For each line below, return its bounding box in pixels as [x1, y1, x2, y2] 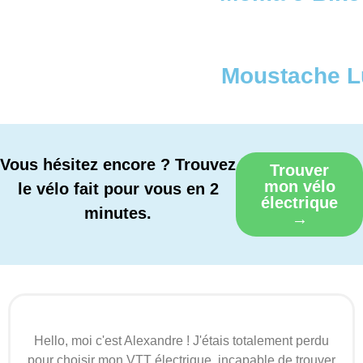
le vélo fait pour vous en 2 [17, 180, 219, 199]
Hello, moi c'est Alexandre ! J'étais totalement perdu [34, 334, 329, 348]
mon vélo [263, 177, 335, 196]
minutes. [84, 204, 152, 223]
